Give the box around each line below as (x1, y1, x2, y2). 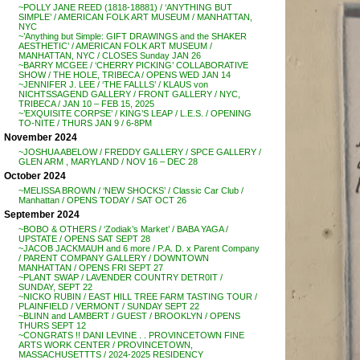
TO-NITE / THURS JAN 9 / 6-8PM (18, 118, 152, 128)
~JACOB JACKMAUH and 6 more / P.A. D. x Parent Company (18, 243, 260, 253)
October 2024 (4, 170, 66, 182)
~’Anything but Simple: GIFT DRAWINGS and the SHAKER (18, 31, 247, 41)
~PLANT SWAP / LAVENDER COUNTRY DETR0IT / (18, 272, 223, 282)
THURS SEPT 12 (18, 321, 86, 330)
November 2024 (4, 132, 77, 143)
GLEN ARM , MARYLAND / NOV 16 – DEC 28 (18, 157, 198, 166)
